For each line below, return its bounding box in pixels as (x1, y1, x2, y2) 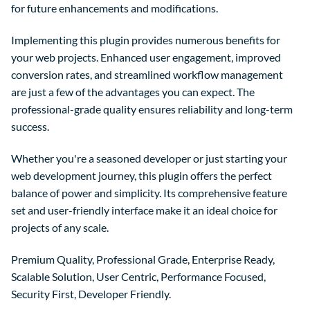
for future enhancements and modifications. (11, 1, 218, 15)
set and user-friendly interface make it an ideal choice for (11, 203, 277, 217)
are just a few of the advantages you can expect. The (11, 85, 255, 99)
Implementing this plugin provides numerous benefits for (11, 33, 280, 47)
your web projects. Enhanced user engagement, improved (11, 51, 281, 64)
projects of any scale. (11, 220, 109, 234)
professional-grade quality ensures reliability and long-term (11, 102, 293, 116)
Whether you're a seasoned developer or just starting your (11, 151, 287, 165)
